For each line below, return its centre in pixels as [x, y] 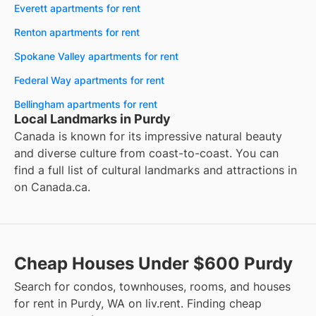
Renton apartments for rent [77, 32]
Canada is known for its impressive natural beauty [148, 136]
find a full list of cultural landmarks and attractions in [156, 170]
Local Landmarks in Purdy [92, 119]
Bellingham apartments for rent [86, 104]
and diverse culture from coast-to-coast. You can [146, 153]
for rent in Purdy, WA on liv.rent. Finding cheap [138, 304]
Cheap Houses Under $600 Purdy [153, 264]
